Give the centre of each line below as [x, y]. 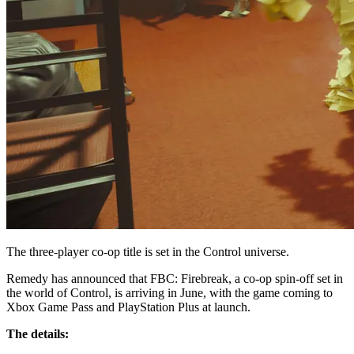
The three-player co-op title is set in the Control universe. [148, 251]
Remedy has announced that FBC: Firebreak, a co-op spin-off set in [175, 278]
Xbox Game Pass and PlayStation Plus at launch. [128, 307]
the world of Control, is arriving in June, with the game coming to [169, 292]
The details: [38, 333]
